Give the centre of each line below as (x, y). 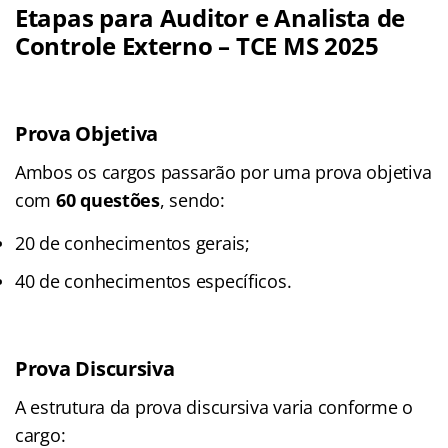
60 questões (107, 199)
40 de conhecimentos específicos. (153, 280)
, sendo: (192, 199)
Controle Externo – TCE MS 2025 (197, 45)
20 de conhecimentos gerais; (132, 242)
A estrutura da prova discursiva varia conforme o (214, 406)
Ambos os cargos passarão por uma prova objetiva (223, 171)
